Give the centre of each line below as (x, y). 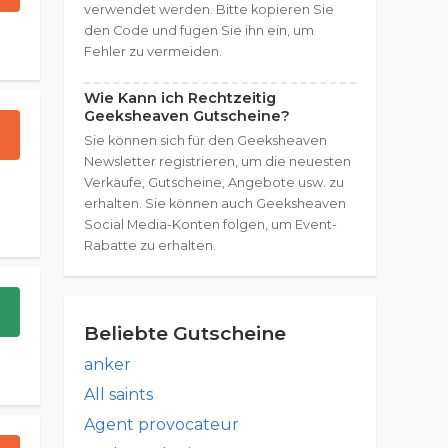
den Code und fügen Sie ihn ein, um (199, 30)
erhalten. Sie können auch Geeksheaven (215, 203)
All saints (118, 394)
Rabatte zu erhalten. (150, 245)
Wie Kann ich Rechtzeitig (180, 98)
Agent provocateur (161, 424)
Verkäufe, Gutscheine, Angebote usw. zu (214, 182)
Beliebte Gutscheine (185, 333)
